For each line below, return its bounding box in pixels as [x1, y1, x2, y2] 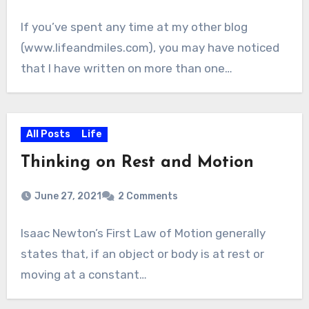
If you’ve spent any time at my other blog [20, 19, 248, 34]
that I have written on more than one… [20, 61, 232, 75]
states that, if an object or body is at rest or [20, 246, 264, 261]
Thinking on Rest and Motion [20, 154, 254, 171]
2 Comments [117, 190, 178, 202]
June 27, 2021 [34, 190, 101, 202]
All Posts [26, 128, 70, 140]
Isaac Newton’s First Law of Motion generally [20, 226, 266, 240]
